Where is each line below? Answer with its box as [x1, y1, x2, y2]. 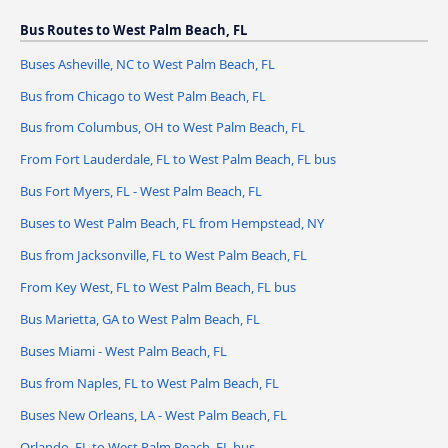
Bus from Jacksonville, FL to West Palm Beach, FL [20, 246, 307, 265]
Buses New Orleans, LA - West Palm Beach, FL [20, 406, 287, 425]
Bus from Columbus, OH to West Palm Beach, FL [20, 118, 305, 137]
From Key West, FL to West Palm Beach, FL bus [20, 278, 296, 297]
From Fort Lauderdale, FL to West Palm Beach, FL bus [20, 150, 336, 169]
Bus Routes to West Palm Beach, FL [20, 20, 247, 39]
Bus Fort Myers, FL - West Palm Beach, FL [20, 182, 262, 201]
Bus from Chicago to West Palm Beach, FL [20, 86, 266, 105]
